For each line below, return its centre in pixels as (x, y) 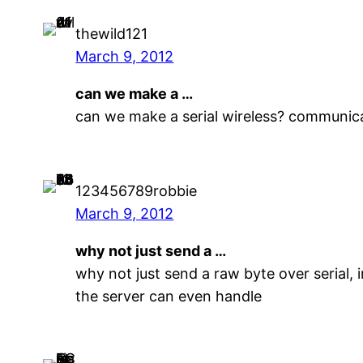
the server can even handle (169, 296)
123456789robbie (137, 190)
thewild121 (112, 34)
